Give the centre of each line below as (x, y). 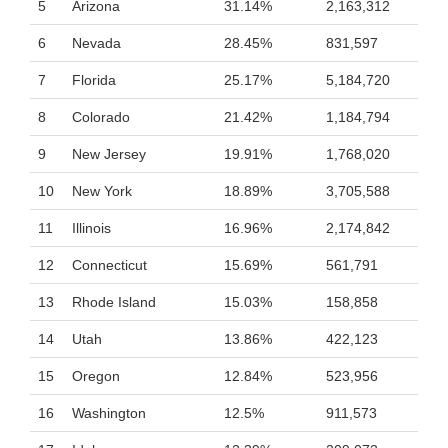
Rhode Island (114, 302)
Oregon (96, 376)
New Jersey (109, 154)
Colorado (101, 117)
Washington (109, 413)
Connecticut (109, 265)
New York (102, 191)
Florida (94, 80)
